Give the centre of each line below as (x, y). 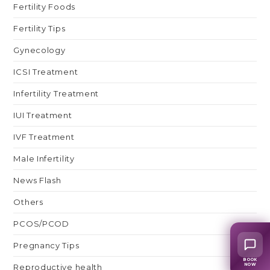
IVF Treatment (44, 137)
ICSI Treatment (46, 71)
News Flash (37, 180)
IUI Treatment (43, 115)
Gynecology (39, 50)
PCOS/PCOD (41, 223)
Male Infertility (44, 158)
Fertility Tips (39, 28)
